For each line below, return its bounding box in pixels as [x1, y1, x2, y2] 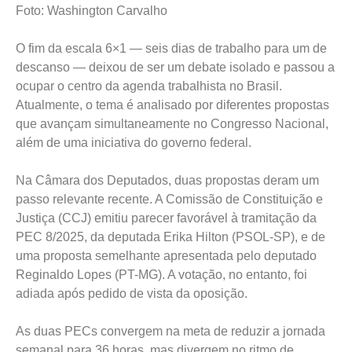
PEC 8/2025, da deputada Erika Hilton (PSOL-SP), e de [16, 230, 325, 244]
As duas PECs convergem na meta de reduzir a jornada [16, 324, 325, 339]
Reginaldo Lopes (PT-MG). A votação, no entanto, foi [16, 268, 307, 282]
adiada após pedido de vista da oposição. [16, 287, 247, 301]
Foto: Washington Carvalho [16, 4, 167, 18]
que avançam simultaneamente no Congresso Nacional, [16, 117, 328, 131]
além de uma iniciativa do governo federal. [16, 136, 251, 150]
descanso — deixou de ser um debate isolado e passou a [16, 60, 335, 75]
